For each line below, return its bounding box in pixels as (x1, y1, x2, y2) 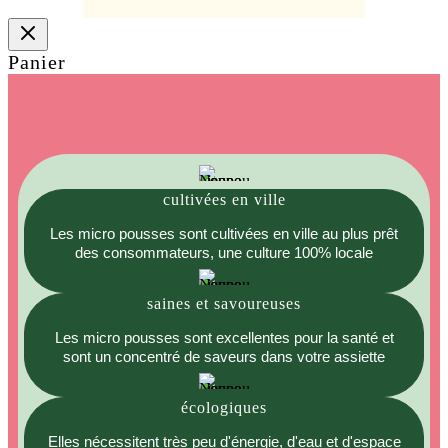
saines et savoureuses (147, 295, 301, 313)
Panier (8, 51, 66, 74)
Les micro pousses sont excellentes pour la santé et (54, 329, 394, 347)
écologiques (181, 399, 267, 417)
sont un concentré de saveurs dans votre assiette (63, 348, 385, 366)
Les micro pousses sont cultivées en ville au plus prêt (50, 225, 398, 243)
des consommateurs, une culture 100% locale (75, 244, 373, 262)
